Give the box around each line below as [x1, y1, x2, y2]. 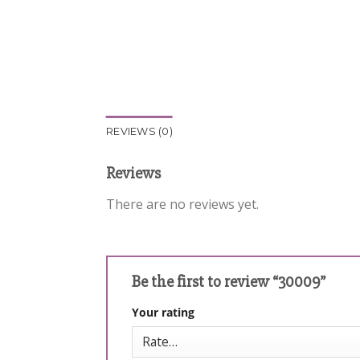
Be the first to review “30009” [132, 271, 329, 292]
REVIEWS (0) [106, 125, 173, 138]
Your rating [132, 304, 194, 320]
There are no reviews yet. [106, 195, 259, 214]
